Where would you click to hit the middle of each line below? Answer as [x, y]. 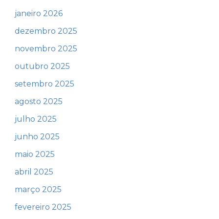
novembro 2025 [46, 49]
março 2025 [38, 190]
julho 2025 [36, 119]
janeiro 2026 [39, 14]
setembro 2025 [44, 84]
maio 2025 [35, 154]
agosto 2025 [39, 102]
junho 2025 [37, 137]
